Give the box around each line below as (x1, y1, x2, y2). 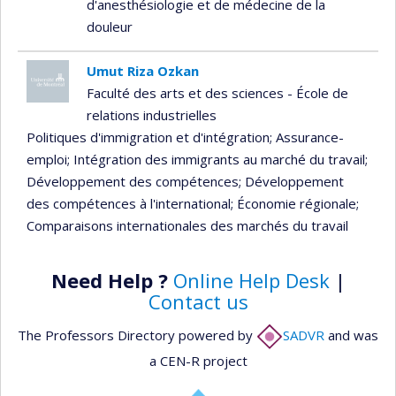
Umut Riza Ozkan (86, 61, 199, 80)
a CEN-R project (148, 352, 247, 370)
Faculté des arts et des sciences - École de (86, 83, 348, 102)
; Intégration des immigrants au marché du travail (67, 149, 365, 168)
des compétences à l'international (27, 194, 231, 212)
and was (324, 326, 378, 345)
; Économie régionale (231, 194, 356, 212)
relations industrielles (86, 105, 217, 124)
